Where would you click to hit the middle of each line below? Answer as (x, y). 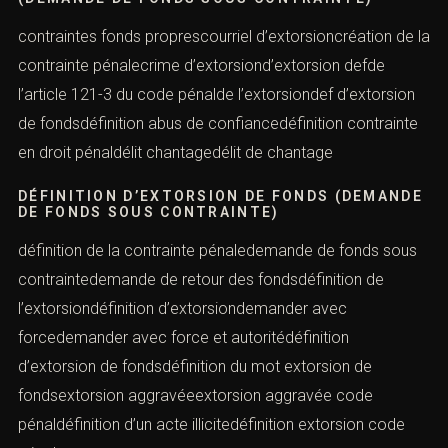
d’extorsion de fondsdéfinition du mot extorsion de (195, 367)
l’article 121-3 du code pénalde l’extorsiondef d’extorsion (216, 94)
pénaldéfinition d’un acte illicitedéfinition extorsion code (211, 425)
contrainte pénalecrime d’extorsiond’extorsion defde (201, 65)
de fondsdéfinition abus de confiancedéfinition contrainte (218, 123)
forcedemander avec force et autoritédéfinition (183, 338)
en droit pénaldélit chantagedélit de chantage (175, 152)
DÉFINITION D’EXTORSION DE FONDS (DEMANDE (220, 196)
